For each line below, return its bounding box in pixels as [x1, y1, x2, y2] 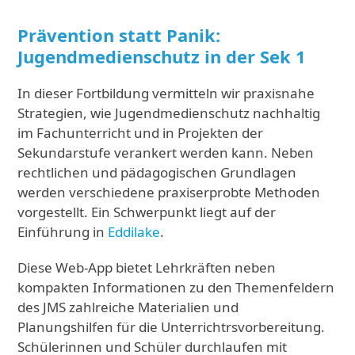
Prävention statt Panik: [17, 22, 221, 47]
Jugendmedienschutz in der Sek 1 [17, 44, 307, 68]
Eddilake [108, 222, 161, 241]
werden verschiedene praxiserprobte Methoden [17, 182, 321, 201]
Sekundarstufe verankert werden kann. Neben [17, 143, 315, 162]
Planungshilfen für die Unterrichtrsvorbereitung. [17, 317, 326, 336]
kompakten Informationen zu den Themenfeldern [17, 277, 335, 296]
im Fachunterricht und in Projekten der [17, 123, 264, 142]
